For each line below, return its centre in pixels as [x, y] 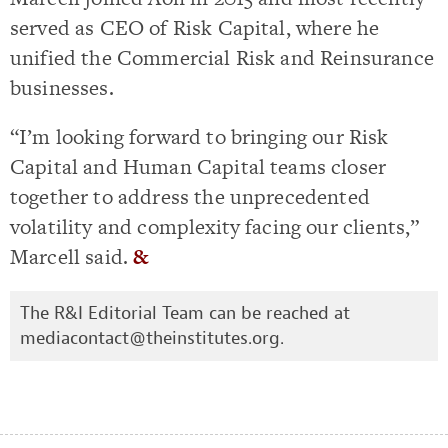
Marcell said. [72, 256]
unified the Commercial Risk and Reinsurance [222, 57]
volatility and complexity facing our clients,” [215, 226]
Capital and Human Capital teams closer [198, 166]
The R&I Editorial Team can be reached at [185, 314]
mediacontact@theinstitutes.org [150, 339]
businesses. [62, 87]
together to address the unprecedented [190, 196]
